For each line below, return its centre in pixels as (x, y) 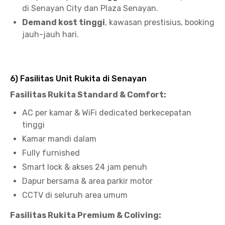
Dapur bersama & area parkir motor (87, 181)
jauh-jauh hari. (50, 34)
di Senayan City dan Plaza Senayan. (90, 8)
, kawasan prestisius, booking (160, 22)
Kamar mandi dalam (59, 139)
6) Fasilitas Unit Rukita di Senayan (78, 79)
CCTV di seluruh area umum (75, 195)
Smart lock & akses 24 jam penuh (85, 167)
